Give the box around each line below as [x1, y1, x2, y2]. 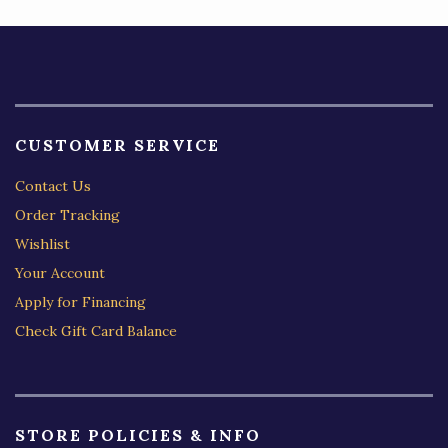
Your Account [15, 263, 105, 282]
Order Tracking [15, 205, 120, 224]
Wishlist [15, 234, 70, 253]
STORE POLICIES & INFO [15, 424, 261, 445]
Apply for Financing [15, 292, 146, 311]
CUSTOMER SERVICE [15, 134, 220, 155]
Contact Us [15, 176, 91, 195]
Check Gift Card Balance [15, 321, 177, 340]
